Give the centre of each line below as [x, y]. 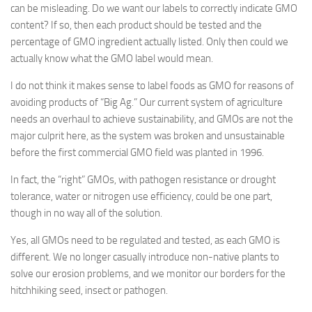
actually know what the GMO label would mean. [112, 58]
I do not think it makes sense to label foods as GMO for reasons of [152, 86]
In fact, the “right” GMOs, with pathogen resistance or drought [143, 180]
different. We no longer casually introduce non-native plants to [145, 257]
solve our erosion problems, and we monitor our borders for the [148, 274]
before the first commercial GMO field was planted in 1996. [137, 153]
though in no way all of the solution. [86, 213]
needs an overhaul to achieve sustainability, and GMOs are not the [152, 119]
